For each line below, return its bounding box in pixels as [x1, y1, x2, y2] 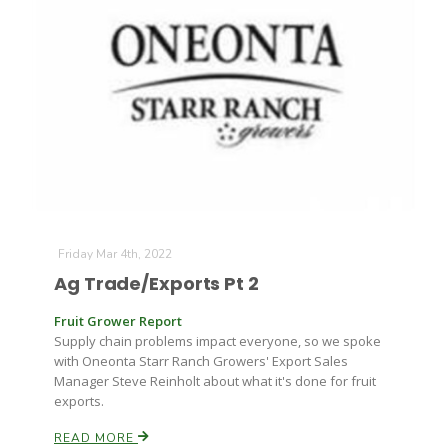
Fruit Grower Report [54, 312, 182, 330]
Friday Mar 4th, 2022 [58, 246, 172, 262]
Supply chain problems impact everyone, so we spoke [54, 332, 381, 350]
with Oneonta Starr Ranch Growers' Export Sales [54, 352, 348, 370]
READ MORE [54, 430, 138, 446]
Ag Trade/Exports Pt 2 [54, 271, 259, 296]
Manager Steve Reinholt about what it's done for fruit [54, 372, 376, 390]
